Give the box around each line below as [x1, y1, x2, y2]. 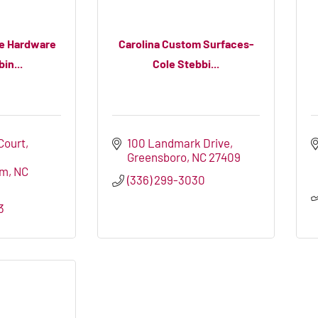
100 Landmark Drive [127, 136, 231, 150]
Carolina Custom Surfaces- [118, 36, 254, 50]
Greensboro [127, 150, 187, 165]
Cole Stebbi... [153, 56, 219, 70]
